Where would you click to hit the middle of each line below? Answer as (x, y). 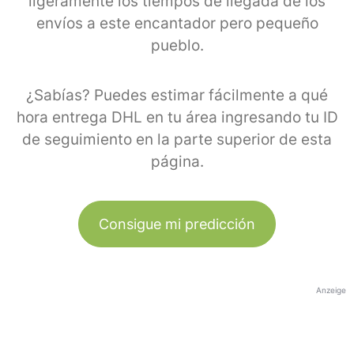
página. (177, 161)
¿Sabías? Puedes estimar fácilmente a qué (177, 95)
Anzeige (331, 290)
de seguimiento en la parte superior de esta (177, 139)
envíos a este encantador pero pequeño (177, 23)
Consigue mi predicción (177, 224)
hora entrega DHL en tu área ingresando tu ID (177, 117)
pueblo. (177, 45)
